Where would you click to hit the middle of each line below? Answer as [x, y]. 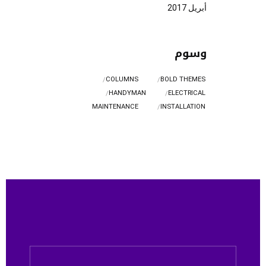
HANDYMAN [128, 93]
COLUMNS [122, 80]
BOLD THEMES [183, 80]
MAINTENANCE [115, 107]
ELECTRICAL [187, 93]
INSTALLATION [183, 107]
